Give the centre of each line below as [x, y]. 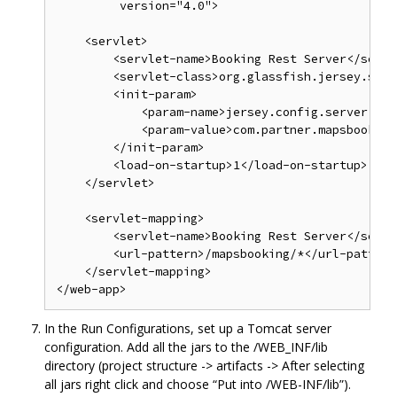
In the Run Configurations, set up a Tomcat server [188, 329]
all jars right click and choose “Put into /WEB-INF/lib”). [198, 385]
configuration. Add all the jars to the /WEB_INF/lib [186, 347]
